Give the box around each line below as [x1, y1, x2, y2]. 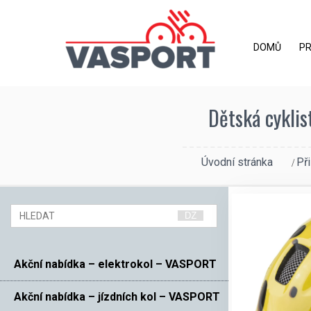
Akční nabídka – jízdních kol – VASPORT [14, 289, 220, 303]
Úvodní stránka [201, 155, 273, 169]
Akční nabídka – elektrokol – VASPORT [14, 257, 217, 271]
